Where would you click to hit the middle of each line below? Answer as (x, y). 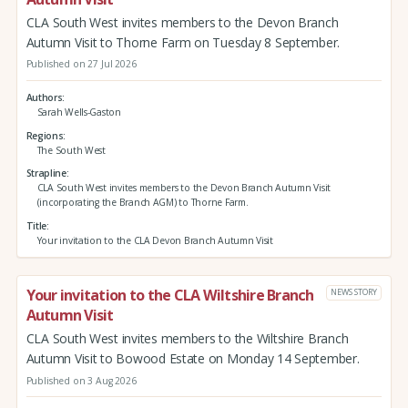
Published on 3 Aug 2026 (81, 380)
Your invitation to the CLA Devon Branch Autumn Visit (155, 240)
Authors (44, 97)
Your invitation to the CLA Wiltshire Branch (170, 295)
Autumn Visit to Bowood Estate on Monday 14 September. (193, 358)
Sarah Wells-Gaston (79, 112)
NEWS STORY (354, 292)
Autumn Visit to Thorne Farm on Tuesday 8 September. (183, 42)
